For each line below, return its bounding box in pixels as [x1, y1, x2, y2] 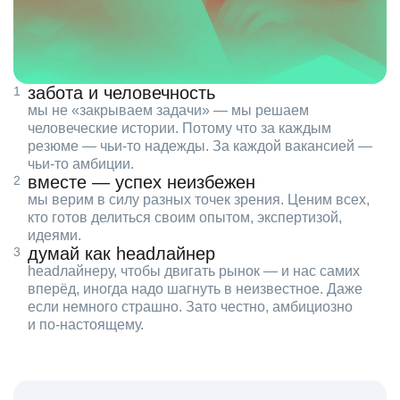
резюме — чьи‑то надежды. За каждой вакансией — [28, 138, 372, 154]
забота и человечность [28, 83, 215, 104]
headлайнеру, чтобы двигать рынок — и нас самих [28, 263, 360, 279]
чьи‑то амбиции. [28, 156, 134, 172]
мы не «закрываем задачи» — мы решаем [28, 103, 309, 119]
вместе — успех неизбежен [28, 172, 255, 193]
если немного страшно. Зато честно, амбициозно [28, 299, 353, 315]
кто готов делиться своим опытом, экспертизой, [28, 210, 342, 226]
